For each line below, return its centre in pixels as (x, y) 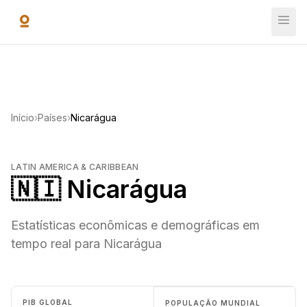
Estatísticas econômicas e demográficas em (135, 225)
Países (52, 117)
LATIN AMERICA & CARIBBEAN (75, 167)
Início (23, 117)
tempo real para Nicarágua (86, 244)
